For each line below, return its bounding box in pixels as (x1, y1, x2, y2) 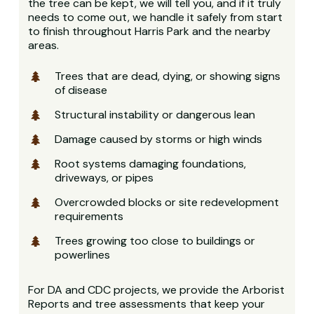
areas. (28, 37, 60, 53)
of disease (55, 82, 108, 97)
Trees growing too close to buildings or (55, 233, 256, 248)
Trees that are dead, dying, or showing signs (55, 68, 281, 83)
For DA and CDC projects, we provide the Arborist (28, 282, 285, 297)
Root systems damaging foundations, (55, 156, 247, 171)
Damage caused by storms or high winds (55, 131, 263, 146)
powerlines (55, 247, 111, 262)
